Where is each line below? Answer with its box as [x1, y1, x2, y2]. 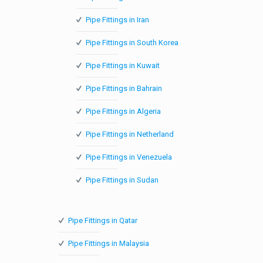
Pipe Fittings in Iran [86, 15, 149, 24]
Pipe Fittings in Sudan [86, 175, 159, 184]
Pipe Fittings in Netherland [86, 129, 174, 139]
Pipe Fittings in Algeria [86, 106, 161, 116]
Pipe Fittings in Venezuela [86, 152, 172, 161]
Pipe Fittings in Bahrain [86, 83, 162, 93]
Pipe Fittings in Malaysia [68, 238, 149, 248]
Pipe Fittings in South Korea [86, 38, 178, 47]
